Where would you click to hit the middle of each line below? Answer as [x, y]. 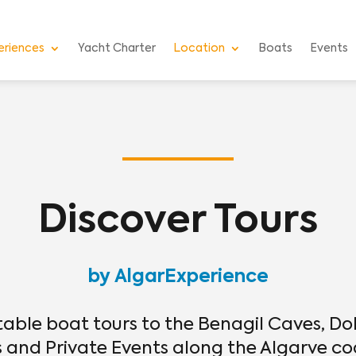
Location [199, 48]
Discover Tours [178, 221]
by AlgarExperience [178, 277]
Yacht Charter [116, 48]
